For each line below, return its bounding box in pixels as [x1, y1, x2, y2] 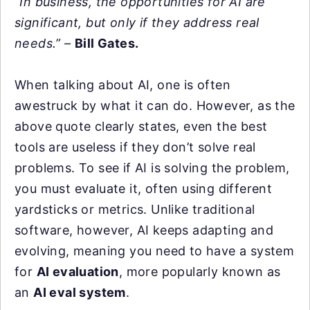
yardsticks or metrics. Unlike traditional [15, 202, 255, 217]
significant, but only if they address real [15, 15, 259, 30]
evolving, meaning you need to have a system [15, 244, 295, 258]
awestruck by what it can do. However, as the [15, 98, 295, 113]
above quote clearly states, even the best [15, 119, 268, 134]
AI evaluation [36, 264, 119, 279]
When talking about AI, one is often [15, 77, 230, 92]
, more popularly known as [118, 264, 281, 279]
